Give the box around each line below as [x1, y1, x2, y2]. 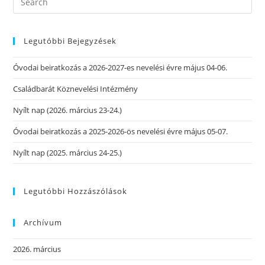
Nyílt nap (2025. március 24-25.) [13, 147, 122, 159]
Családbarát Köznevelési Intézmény [13, 83, 138, 95]
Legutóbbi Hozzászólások [24, 186, 128, 197]
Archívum [24, 217, 63, 228]
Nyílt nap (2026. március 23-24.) [13, 105, 122, 116]
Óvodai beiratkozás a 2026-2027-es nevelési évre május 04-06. [13, 62, 228, 73]
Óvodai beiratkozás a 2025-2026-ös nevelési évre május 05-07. [13, 126, 228, 137]
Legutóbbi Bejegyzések [24, 35, 117, 47]
